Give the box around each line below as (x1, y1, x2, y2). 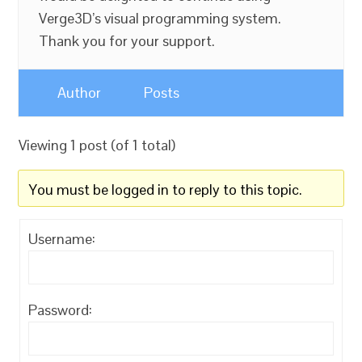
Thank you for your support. (39, 32, 216, 50)
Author (57, 83, 102, 102)
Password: (28, 301, 93, 319)
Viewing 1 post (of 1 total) (19, 136, 176, 154)
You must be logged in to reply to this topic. (29, 180, 303, 199)
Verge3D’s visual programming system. (39, 9, 282, 27)
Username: (28, 229, 96, 248)
